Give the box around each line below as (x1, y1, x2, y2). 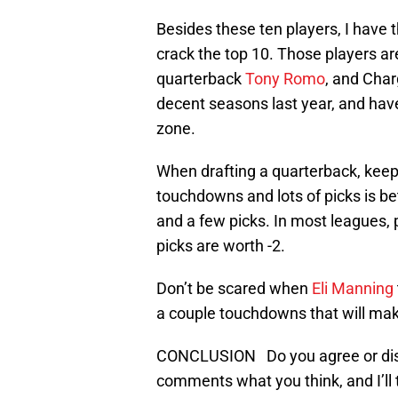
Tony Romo (245, 68, 325, 88)
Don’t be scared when (156, 278, 312, 298)
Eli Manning (312, 278, 394, 298)
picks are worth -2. (156, 235, 285, 255)
